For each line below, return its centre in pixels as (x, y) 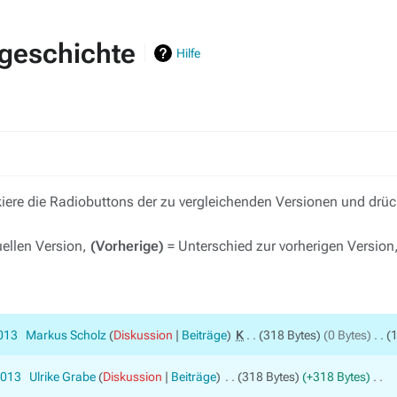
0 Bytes (348, 335)
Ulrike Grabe (62, 377)
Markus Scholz (66, 335)
